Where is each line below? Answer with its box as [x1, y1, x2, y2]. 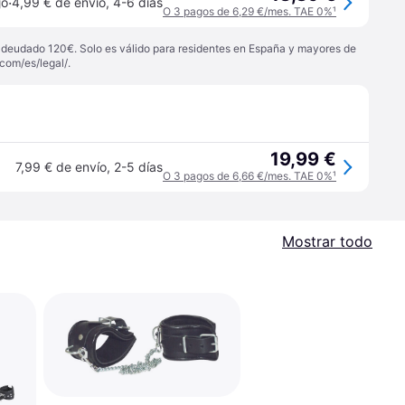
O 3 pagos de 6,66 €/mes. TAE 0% [163, 169, 333, 183]
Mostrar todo [282, 232, 372, 250]
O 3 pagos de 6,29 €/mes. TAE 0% [163, 5, 333, 18]
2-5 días [114, 159, 163, 174]
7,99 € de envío [15, 159, 107, 174]
